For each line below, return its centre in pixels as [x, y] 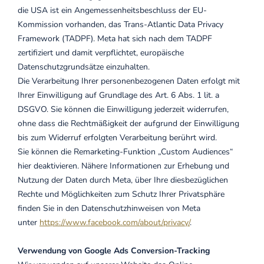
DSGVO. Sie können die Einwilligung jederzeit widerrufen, [123, 109]
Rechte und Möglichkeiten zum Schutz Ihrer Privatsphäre [121, 194]
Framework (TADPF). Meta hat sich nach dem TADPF [115, 39]
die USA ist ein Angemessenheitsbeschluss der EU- [112, 10]
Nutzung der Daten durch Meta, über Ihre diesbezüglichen [123, 180]
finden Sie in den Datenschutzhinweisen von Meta [109, 208]
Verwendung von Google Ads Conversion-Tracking [114, 251]
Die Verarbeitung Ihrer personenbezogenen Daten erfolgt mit [129, 81]
